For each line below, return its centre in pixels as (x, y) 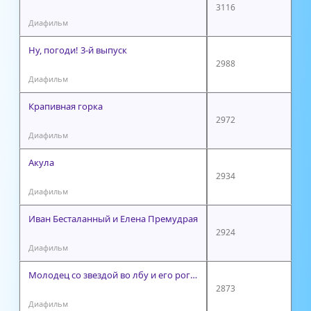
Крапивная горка (66, 106)
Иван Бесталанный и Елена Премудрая (113, 218)
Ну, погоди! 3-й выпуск (78, 50)
